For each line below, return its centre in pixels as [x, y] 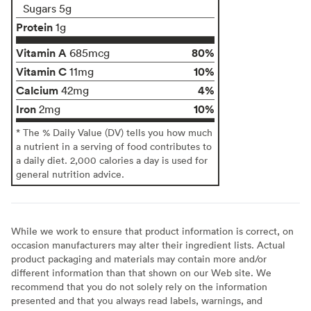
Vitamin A [41, 52]
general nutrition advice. [70, 174]
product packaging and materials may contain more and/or [139, 258]
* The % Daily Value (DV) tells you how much [114, 132]
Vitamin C [41, 71]
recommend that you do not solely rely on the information [139, 286]
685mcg [90, 52]
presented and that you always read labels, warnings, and [137, 300]
